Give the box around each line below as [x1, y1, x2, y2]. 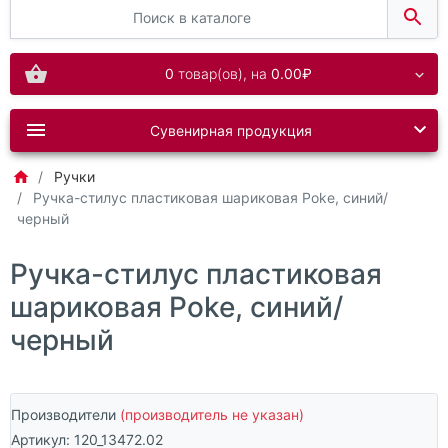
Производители [11, 406, 120, 424]
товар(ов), [173, 65, 251, 83]
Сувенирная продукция [150, 121, 312, 139]
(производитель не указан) [120, 406, 304, 424]
